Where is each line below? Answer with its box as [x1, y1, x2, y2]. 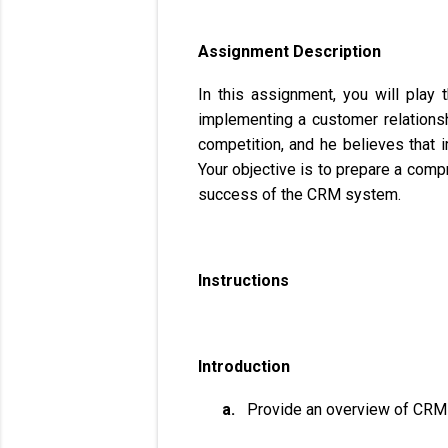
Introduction [197, 357, 290, 376]
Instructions [197, 271, 289, 290]
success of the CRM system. [197, 185, 401, 204]
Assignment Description [197, 42, 381, 61]
